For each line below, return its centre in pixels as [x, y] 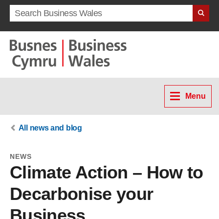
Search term [36, 12]
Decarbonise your [82, 194]
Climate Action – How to [107, 172]
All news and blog [50, 128]
